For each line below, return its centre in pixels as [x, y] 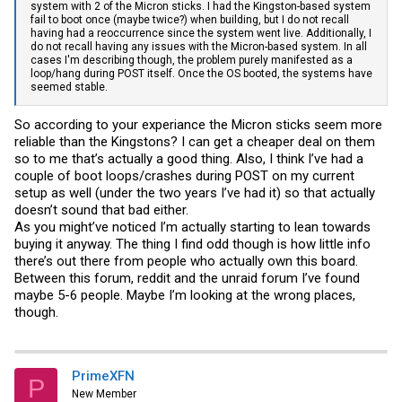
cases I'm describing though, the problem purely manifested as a [192, 61]
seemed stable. [69, 87]
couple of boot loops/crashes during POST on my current [184, 175]
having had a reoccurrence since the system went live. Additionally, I [201, 34]
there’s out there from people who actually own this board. [186, 261]
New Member [104, 393]
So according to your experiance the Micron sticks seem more [198, 124]
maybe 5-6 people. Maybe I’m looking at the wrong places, [185, 295]
